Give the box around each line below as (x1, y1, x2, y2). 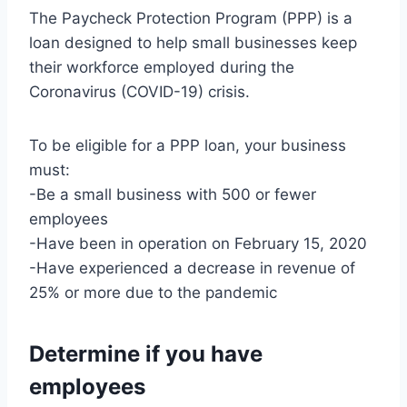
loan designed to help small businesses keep (29, 34, 357, 53)
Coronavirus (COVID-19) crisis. (29, 83, 250, 102)
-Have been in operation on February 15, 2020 (29, 234, 367, 253)
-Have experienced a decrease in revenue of (29, 259, 355, 278)
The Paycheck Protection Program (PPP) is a (29, 9, 352, 28)
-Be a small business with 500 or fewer (29, 185, 316, 204)
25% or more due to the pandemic (29, 283, 277, 303)
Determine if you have (29, 341, 263, 368)
